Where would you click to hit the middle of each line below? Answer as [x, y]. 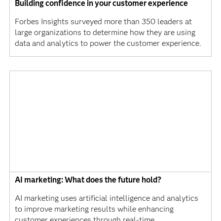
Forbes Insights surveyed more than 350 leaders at [103, 21]
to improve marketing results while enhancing [94, 209]
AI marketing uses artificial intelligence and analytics [106, 198]
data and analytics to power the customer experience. [108, 43]
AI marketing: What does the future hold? [88, 180]
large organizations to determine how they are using [105, 32]
